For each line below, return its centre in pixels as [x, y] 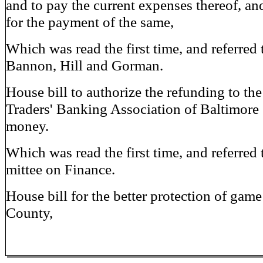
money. [27, 126]
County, [29, 213]
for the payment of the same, [90, 22]
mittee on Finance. [60, 169]
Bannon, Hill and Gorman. [84, 65]
